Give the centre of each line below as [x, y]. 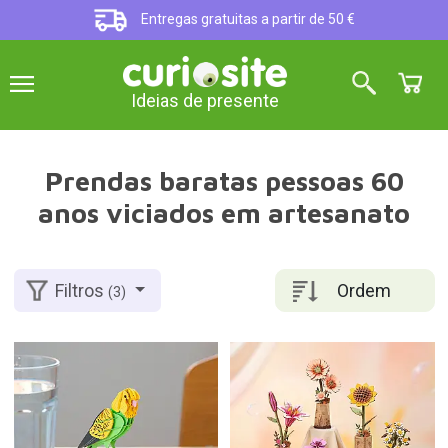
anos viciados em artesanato [224, 213]
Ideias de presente [205, 101]
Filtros [82, 291]
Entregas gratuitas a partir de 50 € [246, 19]
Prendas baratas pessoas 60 [224, 181]
